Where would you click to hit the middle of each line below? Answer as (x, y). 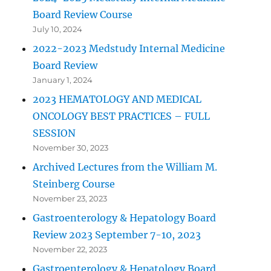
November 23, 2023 (70, 198)
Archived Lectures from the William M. (125, 167)
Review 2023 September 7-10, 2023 (118, 234)
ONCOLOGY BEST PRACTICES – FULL (122, 116)
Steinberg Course (74, 184)
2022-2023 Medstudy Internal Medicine (129, 48)
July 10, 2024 (58, 29)
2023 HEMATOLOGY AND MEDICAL (117, 99)
